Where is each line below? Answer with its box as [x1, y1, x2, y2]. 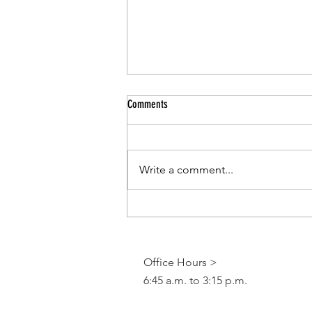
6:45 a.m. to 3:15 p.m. [143, 273, 247, 287]
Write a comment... [139, 162, 233, 176]
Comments [127, 97, 168, 111]
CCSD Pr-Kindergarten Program [144, 180, 270, 196]
